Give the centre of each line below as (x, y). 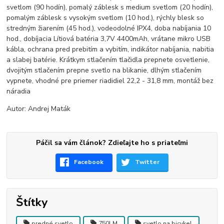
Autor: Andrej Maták (39, 109)
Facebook (89, 162)
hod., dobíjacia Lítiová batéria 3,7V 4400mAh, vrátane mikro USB (109, 39)
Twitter (147, 162)
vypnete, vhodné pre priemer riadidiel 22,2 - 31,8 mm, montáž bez (110, 81)
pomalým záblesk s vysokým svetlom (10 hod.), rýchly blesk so (105, 18)
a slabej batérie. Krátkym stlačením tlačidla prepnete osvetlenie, (108, 60)
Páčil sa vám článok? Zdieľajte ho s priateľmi (112, 143)
